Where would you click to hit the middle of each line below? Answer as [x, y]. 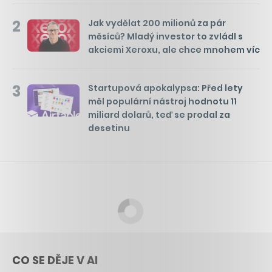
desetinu [109, 128]
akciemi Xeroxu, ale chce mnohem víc [174, 49]
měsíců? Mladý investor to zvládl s [165, 36]
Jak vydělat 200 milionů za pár [157, 23]
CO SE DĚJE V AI [55, 260]
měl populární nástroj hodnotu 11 [162, 101]
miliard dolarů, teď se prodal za [159, 114]
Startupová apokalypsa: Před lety [165, 88]
